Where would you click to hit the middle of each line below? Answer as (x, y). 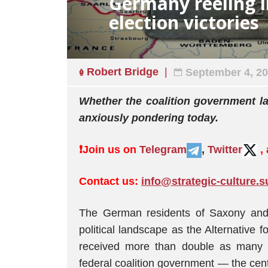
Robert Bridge (123, 72)
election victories (184, 22)
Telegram (163, 150)
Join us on (111, 150)
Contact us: (110, 181)
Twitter (225, 150)
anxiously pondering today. (149, 118)
